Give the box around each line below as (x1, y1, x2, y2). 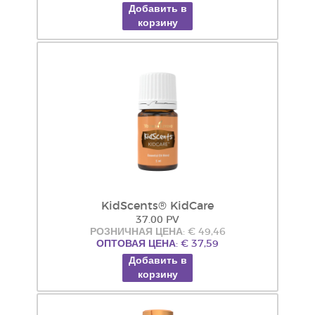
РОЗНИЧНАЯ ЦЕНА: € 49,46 (89, 227, 226, 237)
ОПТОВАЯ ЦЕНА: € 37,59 (96, 239, 219, 249)
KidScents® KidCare (101, 200, 214, 212)
